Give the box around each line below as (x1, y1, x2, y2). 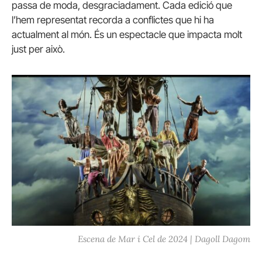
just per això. (12, 43, 65, 55)
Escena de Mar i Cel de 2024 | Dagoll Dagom (78, 233, 250, 245)
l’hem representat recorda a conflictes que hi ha (12, 13, 214, 26)
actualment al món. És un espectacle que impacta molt (12, 28, 242, 40)
